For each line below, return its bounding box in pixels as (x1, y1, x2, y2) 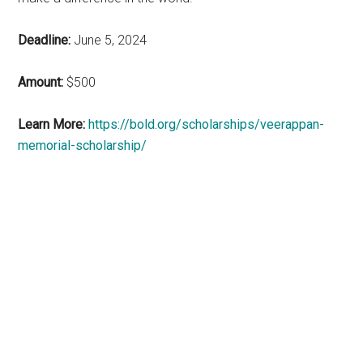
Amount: (18, 74, 64, 90)
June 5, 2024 (70, 32, 147, 48)
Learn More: (18, 116, 86, 132)
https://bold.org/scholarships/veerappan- (88, 116, 325, 132)
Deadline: (18, 32, 71, 48)
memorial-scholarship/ (18, 137, 147, 153)
